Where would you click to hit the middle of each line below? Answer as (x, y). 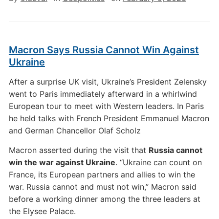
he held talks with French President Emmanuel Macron (109, 118)
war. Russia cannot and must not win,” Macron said (102, 187)
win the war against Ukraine (62, 162)
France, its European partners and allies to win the (102, 175)
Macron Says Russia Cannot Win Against (104, 50)
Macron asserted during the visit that (78, 150)
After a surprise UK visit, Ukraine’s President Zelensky (108, 82)
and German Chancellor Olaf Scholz (75, 131)
